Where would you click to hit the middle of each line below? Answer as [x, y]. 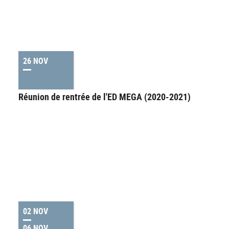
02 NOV [36, 211]
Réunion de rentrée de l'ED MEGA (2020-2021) [105, 97]
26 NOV [36, 61]
